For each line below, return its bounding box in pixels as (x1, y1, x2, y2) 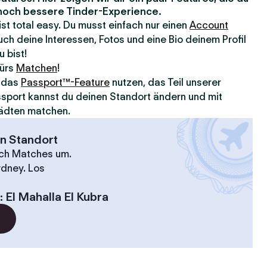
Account (190, 19, 228, 31)
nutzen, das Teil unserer (110, 76, 221, 88)
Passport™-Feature (21, 76, 110, 88)
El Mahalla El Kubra (5, 190, 108, 204)
